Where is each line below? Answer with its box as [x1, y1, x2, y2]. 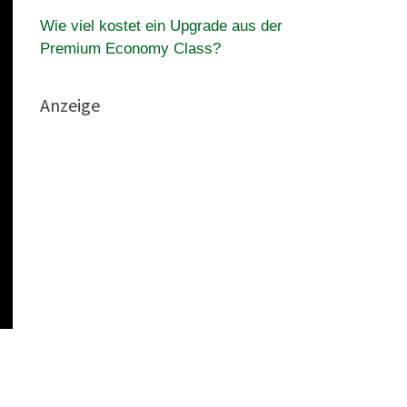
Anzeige [39, 94, 100, 116]
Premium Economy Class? [39, 40, 221, 57]
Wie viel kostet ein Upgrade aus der [39, 17, 283, 35]
